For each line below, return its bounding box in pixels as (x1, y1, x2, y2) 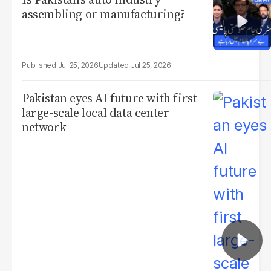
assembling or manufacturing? (22, 5, 185, 22)
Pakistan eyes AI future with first (22, 90, 197, 106)
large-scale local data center (22, 104, 169, 121)
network (22, 119, 67, 135)
